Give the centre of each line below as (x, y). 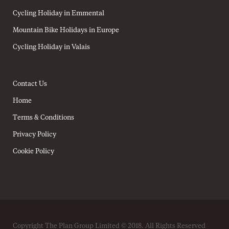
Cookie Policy (33, 152)
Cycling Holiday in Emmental (59, 14)
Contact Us (30, 84)
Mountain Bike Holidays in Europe (66, 30)
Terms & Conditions (43, 118)
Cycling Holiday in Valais (51, 47)
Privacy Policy (35, 135)
